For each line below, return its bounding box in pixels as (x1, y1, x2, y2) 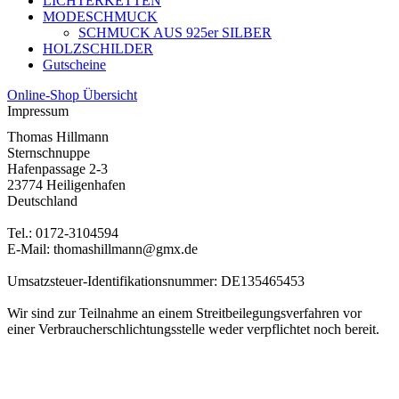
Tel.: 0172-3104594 (7, 225, 118, 241)
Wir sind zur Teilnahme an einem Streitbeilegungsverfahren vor (7, 305, 362, 322)
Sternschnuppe (7, 145, 90, 161)
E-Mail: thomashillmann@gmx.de (7, 241, 198, 257)
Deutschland (7, 193, 77, 209)
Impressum (7, 103, 69, 119)
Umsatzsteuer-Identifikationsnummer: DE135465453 (7, 273, 305, 289)
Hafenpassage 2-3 (7, 161, 108, 177)
